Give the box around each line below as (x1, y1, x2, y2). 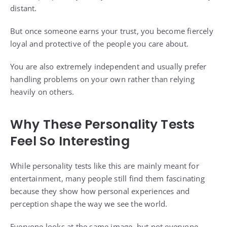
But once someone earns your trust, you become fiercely (10, 26, 213, 36)
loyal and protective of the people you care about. (10, 39, 189, 49)
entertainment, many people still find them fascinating (10, 173, 205, 184)
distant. (10, 3, 37, 14)
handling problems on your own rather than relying (10, 74, 195, 85)
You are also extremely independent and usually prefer (10, 61, 207, 72)
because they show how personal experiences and (10, 186, 190, 197)
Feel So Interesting (10, 132, 130, 150)
